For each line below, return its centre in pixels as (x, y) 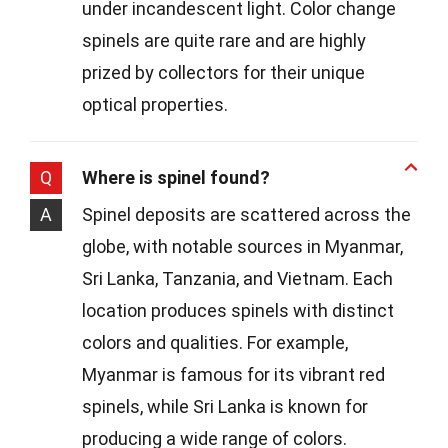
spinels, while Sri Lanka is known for (225, 406)
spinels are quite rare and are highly (224, 40)
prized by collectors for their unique (223, 72)
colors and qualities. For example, (215, 342)
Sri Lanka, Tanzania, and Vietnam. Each (237, 278)
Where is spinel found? (176, 177)
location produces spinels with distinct (238, 310)
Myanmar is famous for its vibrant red (233, 374)
